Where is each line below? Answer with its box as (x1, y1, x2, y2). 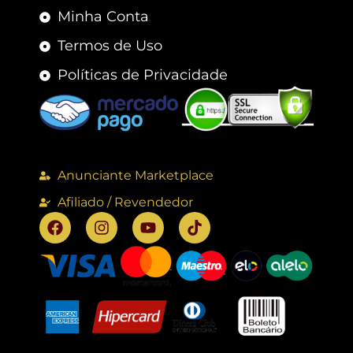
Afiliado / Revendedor (57, 194, 193, 210)
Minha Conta (57, 8, 149, 26)
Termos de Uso (57, 37, 162, 55)
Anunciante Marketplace (57, 167, 214, 183)
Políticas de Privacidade (57, 66, 228, 84)
